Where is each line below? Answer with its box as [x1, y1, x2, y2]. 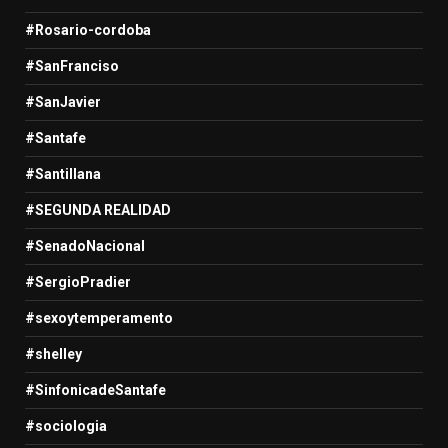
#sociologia [25, 417, 107, 434]
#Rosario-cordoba [25, 21, 151, 38]
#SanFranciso [25, 57, 119, 74]
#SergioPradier [25, 273, 131, 290]
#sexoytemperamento [25, 309, 173, 326]
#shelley [25, 345, 82, 362]
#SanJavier [25, 93, 101, 110]
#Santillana [25, 165, 101, 182]
